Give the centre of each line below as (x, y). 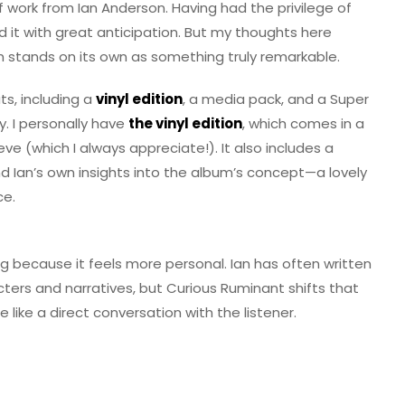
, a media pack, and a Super (276, 99)
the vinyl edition (185, 124)
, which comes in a (303, 124)
